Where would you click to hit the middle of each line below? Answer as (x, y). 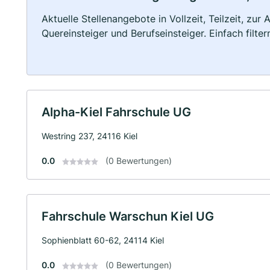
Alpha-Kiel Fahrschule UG (116, 112)
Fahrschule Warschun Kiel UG (128, 216)
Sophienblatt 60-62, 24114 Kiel (103, 240)
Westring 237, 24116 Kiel (89, 136)
